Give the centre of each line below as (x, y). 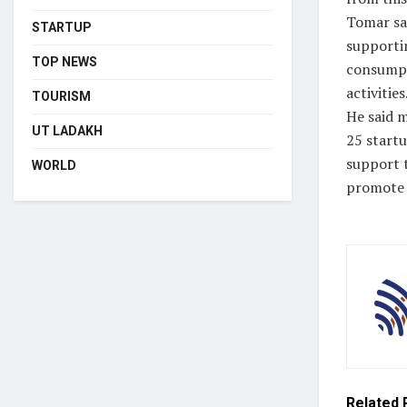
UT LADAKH (67, 130)
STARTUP (62, 27)
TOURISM (61, 96)
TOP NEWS (65, 61)
